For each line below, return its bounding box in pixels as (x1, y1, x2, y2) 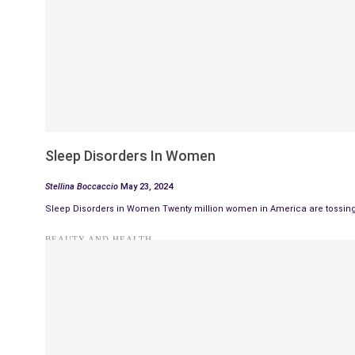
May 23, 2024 (120, 181, 173, 193)
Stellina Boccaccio (45, 181, 120, 193)
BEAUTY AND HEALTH (45, 235, 152, 245)
